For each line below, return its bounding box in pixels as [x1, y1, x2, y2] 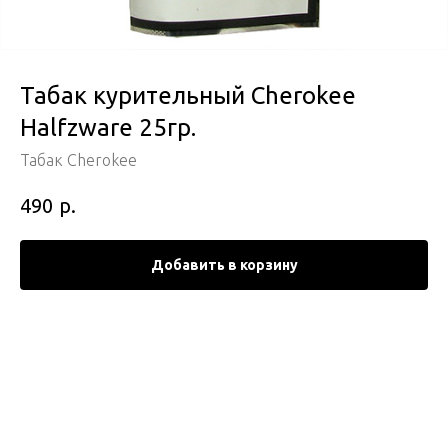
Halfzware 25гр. [20, 114, 196, 141]
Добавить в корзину [150, 256, 298, 273]
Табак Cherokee [20, 151, 137, 169]
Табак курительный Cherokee [20, 82, 356, 109]
